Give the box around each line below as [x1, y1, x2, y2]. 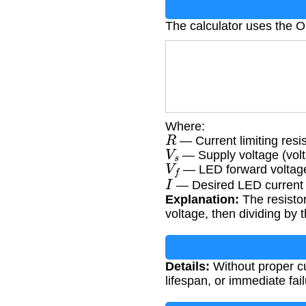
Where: [165, 119, 205, 133]
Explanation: [165, 193, 239, 207]
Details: [165, 260, 210, 274]
